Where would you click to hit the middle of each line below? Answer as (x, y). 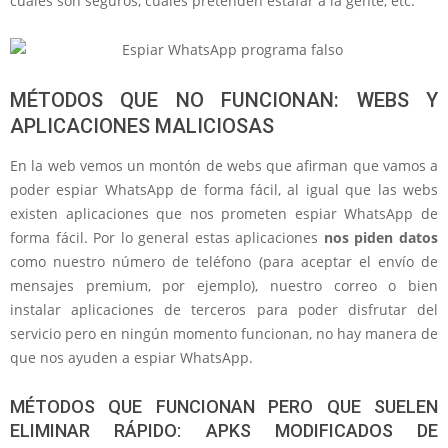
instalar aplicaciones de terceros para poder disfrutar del (224, 309)
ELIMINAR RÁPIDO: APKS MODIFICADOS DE (224, 430)
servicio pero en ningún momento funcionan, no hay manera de (224, 333)
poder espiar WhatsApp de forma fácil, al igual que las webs (224, 189)
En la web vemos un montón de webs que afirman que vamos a (224, 165)
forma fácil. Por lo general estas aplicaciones (167, 237)
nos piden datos (381, 237)
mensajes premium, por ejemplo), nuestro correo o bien (224, 285)
